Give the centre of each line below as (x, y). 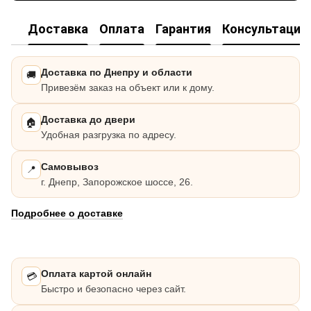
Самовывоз (70, 167)
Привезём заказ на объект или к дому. (128, 88)
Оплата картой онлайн (96, 274)
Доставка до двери (88, 120)
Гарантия (183, 28)
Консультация (265, 28)
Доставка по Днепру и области (117, 73)
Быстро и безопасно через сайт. (114, 289)
